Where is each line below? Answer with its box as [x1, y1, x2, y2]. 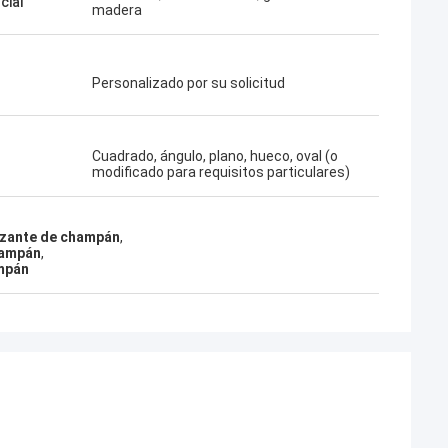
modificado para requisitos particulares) [92, 164, 350, 180]
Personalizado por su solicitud [92, 75, 285, 91]
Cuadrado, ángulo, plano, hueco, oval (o [92, 148, 338, 164]
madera [92, 2, 142, 18]
